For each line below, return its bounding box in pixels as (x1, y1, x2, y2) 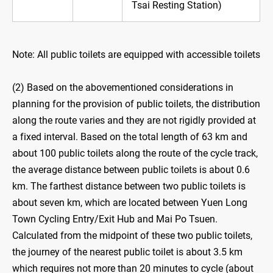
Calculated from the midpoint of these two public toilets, (12, 230, 252, 242)
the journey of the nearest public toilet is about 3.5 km (12, 246, 243, 258)
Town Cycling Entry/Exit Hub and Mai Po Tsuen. (12, 213, 218, 225)
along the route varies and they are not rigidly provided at (12, 115, 256, 127)
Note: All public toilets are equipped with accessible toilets (12, 49, 260, 61)
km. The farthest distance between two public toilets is (12, 180, 246, 193)
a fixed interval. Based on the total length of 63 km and (12, 131, 247, 143)
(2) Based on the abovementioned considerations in (12, 82, 233, 94)
